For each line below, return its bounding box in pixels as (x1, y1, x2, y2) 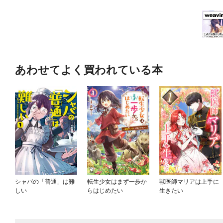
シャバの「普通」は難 (15, 178, 75, 185)
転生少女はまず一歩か (87, 178, 147, 185)
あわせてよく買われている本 (15, 64, 163, 77)
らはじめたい (87, 187, 123, 194)
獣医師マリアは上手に (159, 178, 219, 185)
